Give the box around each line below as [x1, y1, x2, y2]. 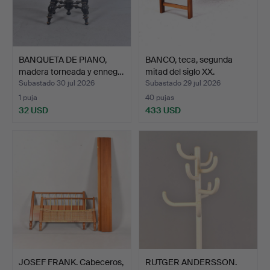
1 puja [19, 92, 37, 102]
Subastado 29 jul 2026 [145, 78, 221, 88]
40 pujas [145, 92, 174, 102]
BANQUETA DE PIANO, [19, 54, 107, 65]
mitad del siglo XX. [145, 66, 215, 77]
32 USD [19, 104, 48, 116]
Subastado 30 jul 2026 [19, 78, 95, 88]
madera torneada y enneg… [19, 66, 124, 77]
